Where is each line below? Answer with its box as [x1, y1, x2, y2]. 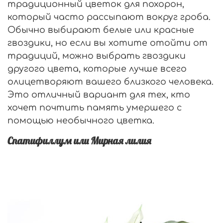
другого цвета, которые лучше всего [7, 63, 187, 74]
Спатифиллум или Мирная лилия [7, 134, 151, 147]
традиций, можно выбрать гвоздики [7, 50, 186, 61]
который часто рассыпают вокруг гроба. [7, 11, 211, 22]
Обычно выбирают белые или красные [7, 24, 194, 35]
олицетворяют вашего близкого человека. [7, 76, 214, 87]
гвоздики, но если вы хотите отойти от [7, 37, 208, 48]
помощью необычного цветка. [7, 115, 154, 125]
